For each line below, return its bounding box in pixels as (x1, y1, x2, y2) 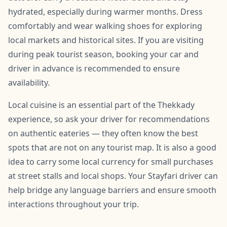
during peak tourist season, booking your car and (8, 48, 199, 60)
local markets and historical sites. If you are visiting (8, 34, 204, 46)
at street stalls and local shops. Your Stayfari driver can (8, 170, 218, 181)
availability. (8, 77, 50, 88)
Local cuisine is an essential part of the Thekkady (8, 99, 195, 110)
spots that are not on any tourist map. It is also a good (8, 141, 216, 153)
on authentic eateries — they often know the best (8, 127, 198, 139)
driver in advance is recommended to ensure (8, 62, 180, 74)
